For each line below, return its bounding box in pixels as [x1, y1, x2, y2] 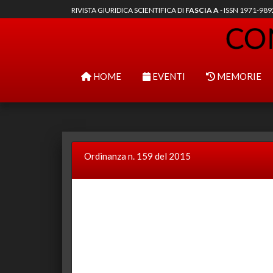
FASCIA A [185, 5, 219, 15]
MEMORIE [215, 71, 261, 82]
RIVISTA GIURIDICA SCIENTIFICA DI [71, 5, 185, 15]
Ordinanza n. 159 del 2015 [84, 151, 191, 161]
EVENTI [150, 71, 185, 82]
